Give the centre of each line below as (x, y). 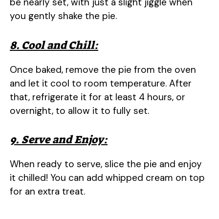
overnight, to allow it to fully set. (79, 110)
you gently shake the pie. (63, 16)
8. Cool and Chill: (54, 45)
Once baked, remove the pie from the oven (103, 69)
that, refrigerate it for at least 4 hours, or (98, 97)
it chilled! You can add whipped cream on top (107, 178)
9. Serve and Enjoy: (59, 140)
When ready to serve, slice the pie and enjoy (106, 164)
